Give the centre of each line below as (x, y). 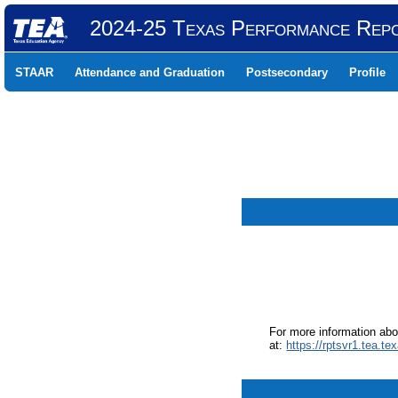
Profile (367, 72)
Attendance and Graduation (150, 72)
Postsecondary (287, 72)
